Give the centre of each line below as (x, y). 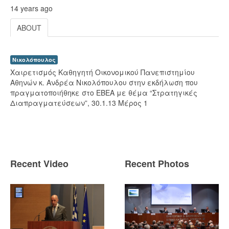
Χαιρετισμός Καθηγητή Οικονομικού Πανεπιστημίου (102, 72)
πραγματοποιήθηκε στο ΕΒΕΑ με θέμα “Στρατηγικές (104, 92)
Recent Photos (157, 163)
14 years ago (31, 8)
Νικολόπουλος (34, 59)
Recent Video (39, 163)
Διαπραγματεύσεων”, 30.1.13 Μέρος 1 (79, 102)
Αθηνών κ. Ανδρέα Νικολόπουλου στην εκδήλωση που (104, 82)
